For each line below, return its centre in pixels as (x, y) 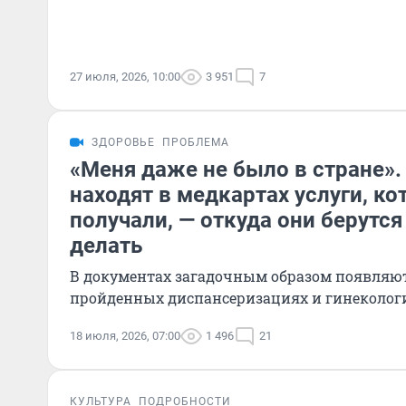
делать (106, 246)
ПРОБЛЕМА (196, 142)
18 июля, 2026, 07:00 (125, 336)
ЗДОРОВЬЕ (123, 142)
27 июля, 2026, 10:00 (125, 77)
